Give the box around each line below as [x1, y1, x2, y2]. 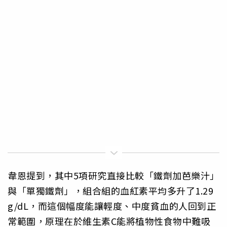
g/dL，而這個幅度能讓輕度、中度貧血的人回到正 [8, 199, 216, 213]
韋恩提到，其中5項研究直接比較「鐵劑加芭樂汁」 [8, 169, 219, 182]
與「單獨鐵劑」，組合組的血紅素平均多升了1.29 [8, 184, 213, 198]
